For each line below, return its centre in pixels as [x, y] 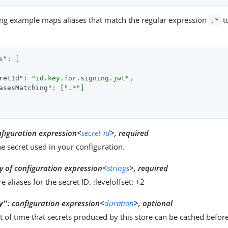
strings [118, 168]
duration [119, 203]
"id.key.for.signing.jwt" [81, 78]
